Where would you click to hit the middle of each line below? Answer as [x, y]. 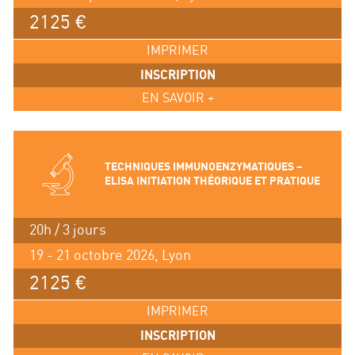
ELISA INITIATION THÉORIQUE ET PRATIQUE [212, 181]
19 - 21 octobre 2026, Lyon [110, 256]
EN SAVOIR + [177, 99]
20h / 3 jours [67, 231]
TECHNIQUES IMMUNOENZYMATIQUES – [203, 167]
